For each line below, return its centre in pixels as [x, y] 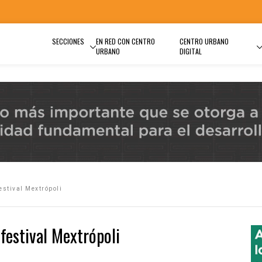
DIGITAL [190, 51]
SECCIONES [68, 41]
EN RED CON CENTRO [125, 41]
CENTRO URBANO [204, 41]
